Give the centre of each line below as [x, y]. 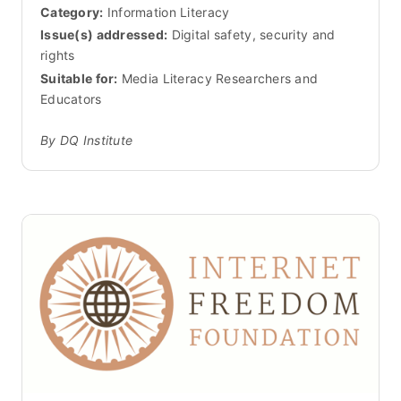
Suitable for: [79, 79]
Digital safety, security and [252, 35]
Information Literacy [168, 12]
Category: [72, 12]
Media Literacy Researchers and [218, 79]
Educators [71, 99]
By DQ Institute [87, 141]
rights [58, 55]
